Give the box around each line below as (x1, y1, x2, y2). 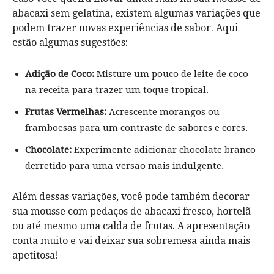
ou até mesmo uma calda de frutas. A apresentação (12, 220, 250, 232)
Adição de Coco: (25, 68, 94, 80)
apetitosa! (12, 249, 59, 261)
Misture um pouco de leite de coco (94, 68, 248, 80)
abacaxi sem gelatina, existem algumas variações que (12, 7, 261, 19)
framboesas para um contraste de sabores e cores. (25, 122, 248, 133)
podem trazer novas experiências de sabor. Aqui (12, 21, 238, 34)
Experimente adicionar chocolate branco (72, 144, 256, 155)
